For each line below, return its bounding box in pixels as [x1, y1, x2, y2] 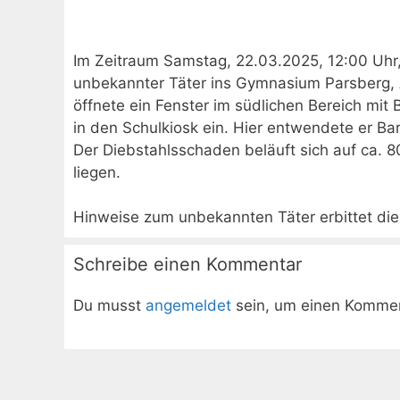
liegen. [73, 162, 121, 181]
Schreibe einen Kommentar [73, 254, 302, 275]
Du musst [73, 296, 146, 314]
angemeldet [146, 296, 231, 314]
